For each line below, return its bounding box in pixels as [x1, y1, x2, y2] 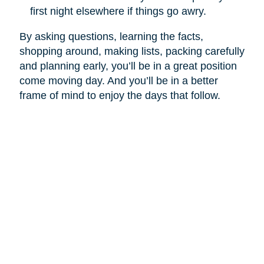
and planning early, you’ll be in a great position [19, 60, 237, 72]
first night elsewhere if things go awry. [29, 5, 206, 18]
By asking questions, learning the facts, [19, 31, 203, 43]
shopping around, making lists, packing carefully [19, 45, 245, 58]
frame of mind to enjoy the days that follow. [19, 90, 220, 102]
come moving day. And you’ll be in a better [19, 75, 218, 87]
